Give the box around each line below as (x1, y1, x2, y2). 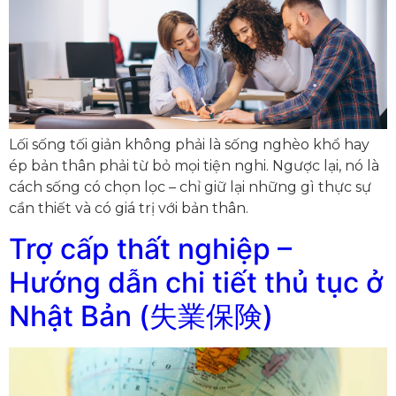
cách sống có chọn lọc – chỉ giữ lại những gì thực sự (9, 179, 371, 196)
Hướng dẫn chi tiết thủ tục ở (9, 264, 384, 300)
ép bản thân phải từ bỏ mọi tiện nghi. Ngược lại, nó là (9, 157, 379, 175)
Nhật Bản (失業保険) (9, 298, 273, 333)
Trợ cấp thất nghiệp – (9, 231, 292, 266)
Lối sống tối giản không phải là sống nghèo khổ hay (9, 136, 369, 154)
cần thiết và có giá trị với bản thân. (9, 200, 248, 217)
